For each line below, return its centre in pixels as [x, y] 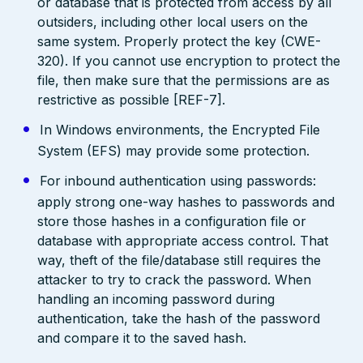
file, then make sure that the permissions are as [184, 81]
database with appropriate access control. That [183, 241]
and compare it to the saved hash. [142, 338]
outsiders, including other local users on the [173, 22]
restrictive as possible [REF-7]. [132, 100]
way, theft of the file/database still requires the [179, 261]
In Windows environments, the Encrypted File [179, 130]
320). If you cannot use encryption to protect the [189, 61]
